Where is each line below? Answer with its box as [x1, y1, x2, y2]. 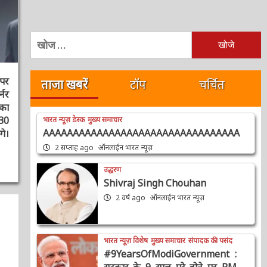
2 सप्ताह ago [46, 145, 89, 156]
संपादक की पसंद [96, 247, 141, 258]
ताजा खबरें [34, 79, 81, 96]
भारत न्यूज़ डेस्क [36, 117, 79, 128]
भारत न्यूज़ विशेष [96, 237, 141, 248]
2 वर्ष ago [106, 195, 140, 206]
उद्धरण [96, 167, 114, 178]
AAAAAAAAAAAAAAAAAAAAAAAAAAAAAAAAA [36, 129, 234, 143]
